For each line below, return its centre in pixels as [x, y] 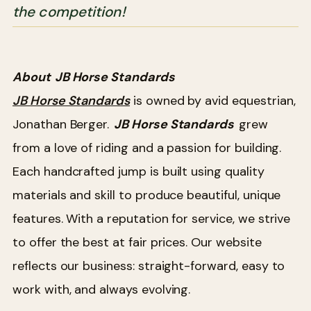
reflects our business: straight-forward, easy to [149, 266]
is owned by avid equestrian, [213, 100]
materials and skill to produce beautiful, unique [147, 195]
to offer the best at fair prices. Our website [137, 242]
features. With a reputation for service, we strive [152, 218]
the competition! [69, 11]
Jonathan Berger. [63, 124]
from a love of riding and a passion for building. [147, 148]
